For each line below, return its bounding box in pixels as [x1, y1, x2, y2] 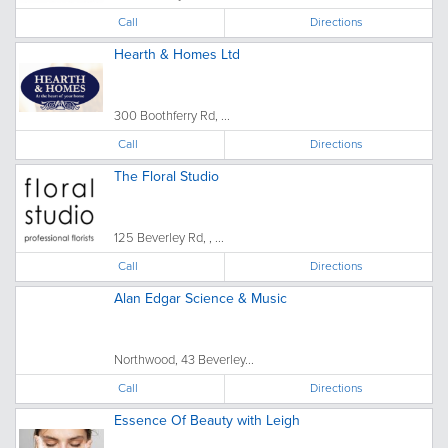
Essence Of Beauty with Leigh [114, 409, 300, 431]
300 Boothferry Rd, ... [114, 105, 230, 125]
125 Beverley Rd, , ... [114, 227, 224, 247]
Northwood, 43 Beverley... [114, 349, 254, 369]
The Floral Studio [114, 165, 219, 187]
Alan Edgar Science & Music [114, 287, 287, 309]
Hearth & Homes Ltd [114, 43, 240, 65]
